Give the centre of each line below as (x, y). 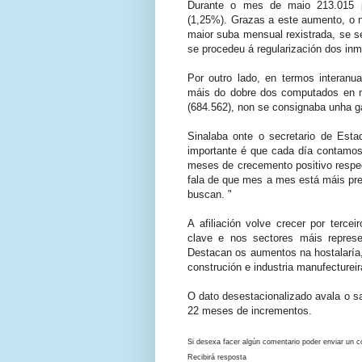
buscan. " (210, 194)
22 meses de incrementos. (250, 310)
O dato (205, 296)
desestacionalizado (267, 296)
